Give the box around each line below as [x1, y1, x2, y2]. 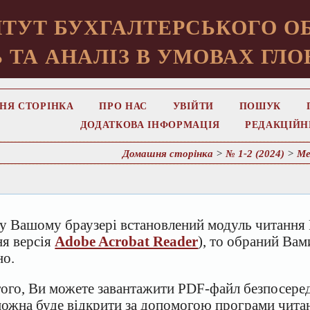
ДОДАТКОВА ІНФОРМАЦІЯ [80, 120, 220, 131]
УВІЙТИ [172, 101, 214, 112]
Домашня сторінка [122, 147, 214, 159]
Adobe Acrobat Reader [55, 233, 199, 249]
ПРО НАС [99, 101, 148, 112]
